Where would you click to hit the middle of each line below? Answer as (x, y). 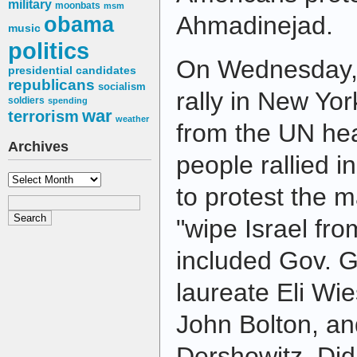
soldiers (26, 101)
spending (68, 101)
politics (49, 51)
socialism (122, 87)
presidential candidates (72, 71)
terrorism (43, 117)
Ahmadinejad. (255, 26)
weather (132, 119)
